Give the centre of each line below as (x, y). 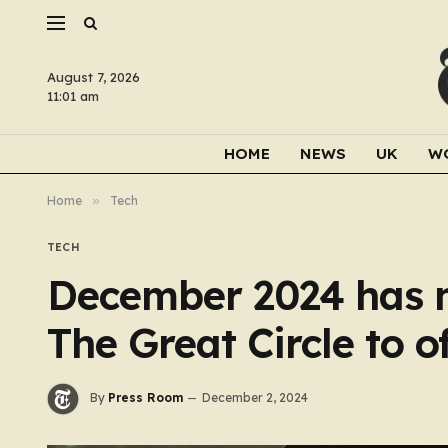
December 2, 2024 (255, 398)
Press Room (145, 398)
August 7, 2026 (93, 77)
